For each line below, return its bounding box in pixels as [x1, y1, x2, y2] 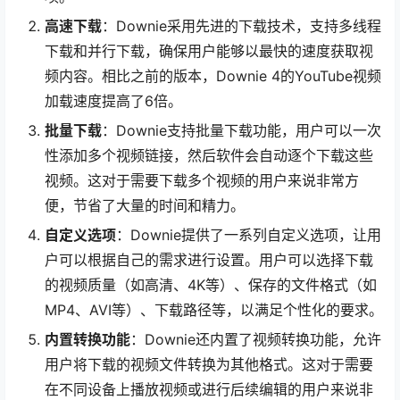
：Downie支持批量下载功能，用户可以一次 [102, 121, 381, 139]
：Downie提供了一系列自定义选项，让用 [116, 225, 381, 244]
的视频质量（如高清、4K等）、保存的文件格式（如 [45, 275, 377, 294]
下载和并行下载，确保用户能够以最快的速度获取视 [45, 41, 373, 60]
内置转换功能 [45, 329, 130, 348]
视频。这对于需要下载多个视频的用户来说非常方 [45, 171, 359, 189]
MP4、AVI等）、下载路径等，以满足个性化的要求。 [45, 300, 383, 319]
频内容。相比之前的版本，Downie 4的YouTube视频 [45, 66, 381, 85]
